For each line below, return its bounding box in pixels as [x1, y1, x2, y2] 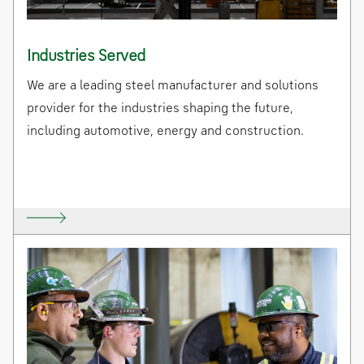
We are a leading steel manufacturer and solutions [27, 80, 318, 93]
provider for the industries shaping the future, [27, 102, 293, 116]
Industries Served [27, 49, 145, 66]
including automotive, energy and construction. [27, 125, 304, 139]
